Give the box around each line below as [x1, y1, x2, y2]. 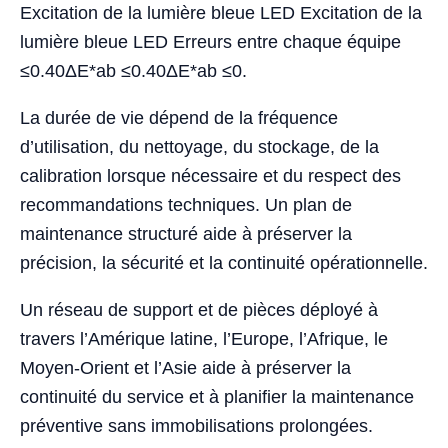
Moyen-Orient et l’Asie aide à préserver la [20, 358, 351, 379]
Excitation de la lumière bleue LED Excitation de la [20, 3, 422, 24]
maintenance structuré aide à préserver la [20, 224, 352, 245]
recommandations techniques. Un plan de [20, 195, 352, 216]
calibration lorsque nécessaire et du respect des [20, 166, 401, 187]
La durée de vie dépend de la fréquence [20, 108, 338, 129]
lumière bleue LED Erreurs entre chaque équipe [20, 32, 401, 53]
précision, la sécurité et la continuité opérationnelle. [20, 253, 428, 274]
